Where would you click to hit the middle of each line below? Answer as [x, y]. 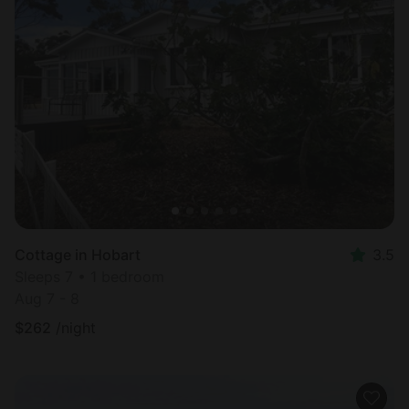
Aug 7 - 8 [47, 299]
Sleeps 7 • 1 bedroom [89, 277]
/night [76, 328]
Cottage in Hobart [78, 255]
